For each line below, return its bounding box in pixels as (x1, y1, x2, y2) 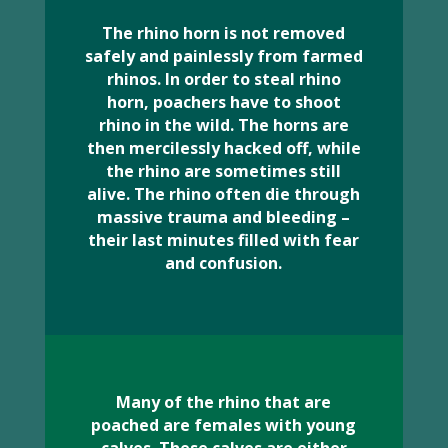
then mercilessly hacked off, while (86, 137, 361, 159)
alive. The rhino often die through (87, 183, 361, 205)
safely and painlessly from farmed (84, 45, 363, 67)
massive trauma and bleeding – (97, 206, 351, 228)
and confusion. (165, 252, 283, 274)
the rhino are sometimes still (106, 160, 342, 182)
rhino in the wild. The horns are (98, 114, 349, 136)
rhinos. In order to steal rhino (106, 68, 341, 90)
